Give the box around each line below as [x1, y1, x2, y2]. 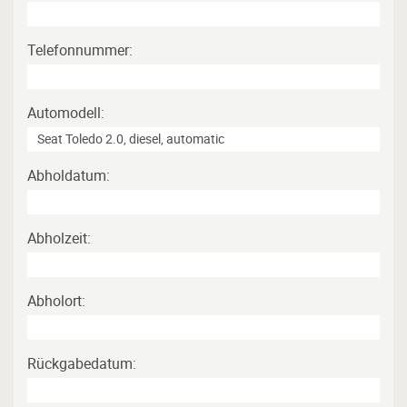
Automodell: [27, 103, 104, 124]
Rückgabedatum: [27, 353, 136, 374]
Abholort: [27, 291, 85, 312]
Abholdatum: [27, 165, 110, 186]
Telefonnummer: [27, 40, 133, 61]
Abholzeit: [27, 228, 91, 249]
